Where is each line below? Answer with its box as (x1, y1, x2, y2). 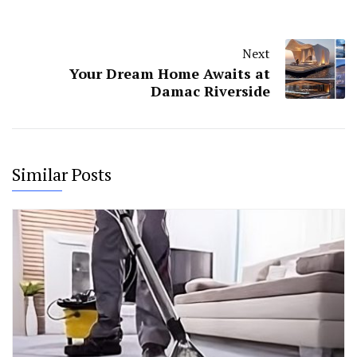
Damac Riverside (151, 81, 270, 101)
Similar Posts (12, 163, 112, 186)
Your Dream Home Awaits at (69, 64, 270, 84)
